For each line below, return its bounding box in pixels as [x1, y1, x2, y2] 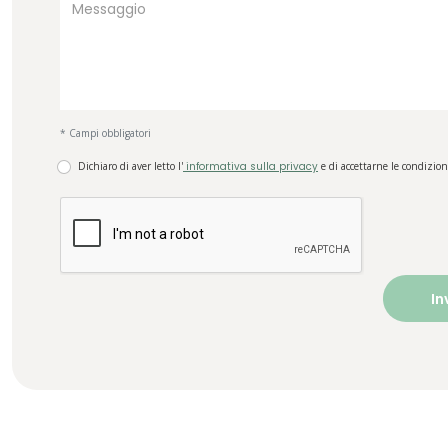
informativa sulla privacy [183, 158, 318, 174]
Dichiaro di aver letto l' [78, 158, 183, 173]
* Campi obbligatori [60, 125, 151, 140]
